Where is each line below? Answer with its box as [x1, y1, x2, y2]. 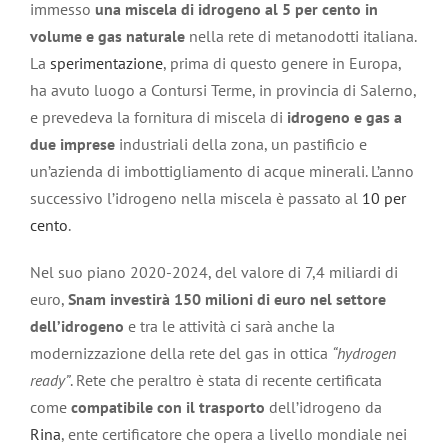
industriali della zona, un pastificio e [115, 133, 367, 154]
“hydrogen [332, 342, 396, 363]
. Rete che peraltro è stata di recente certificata [70, 369, 382, 390]
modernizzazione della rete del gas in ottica [30, 342, 332, 363]
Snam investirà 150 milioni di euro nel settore [68, 288, 386, 309]
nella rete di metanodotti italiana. [189, 25, 416, 46]
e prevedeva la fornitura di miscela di [30, 106, 287, 127]
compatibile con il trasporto [71, 396, 265, 417]
